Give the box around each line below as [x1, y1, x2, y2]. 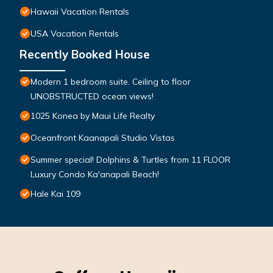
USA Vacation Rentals [30, 28, 119, 40]
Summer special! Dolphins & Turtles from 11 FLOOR [30, 154, 230, 166]
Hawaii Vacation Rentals [30, 6, 129, 18]
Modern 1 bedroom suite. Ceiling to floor [30, 76, 191, 88]
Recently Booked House [19, 47, 150, 62]
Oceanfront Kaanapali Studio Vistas [30, 132, 175, 144]
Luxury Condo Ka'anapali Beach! [30, 169, 159, 180]
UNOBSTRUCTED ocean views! [30, 91, 154, 102]
